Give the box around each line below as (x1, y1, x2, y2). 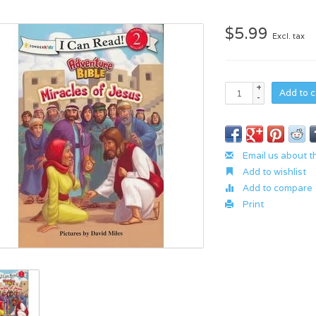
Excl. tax (272, 31, 305, 41)
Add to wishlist (241, 166, 307, 178)
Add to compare (241, 182, 313, 194)
